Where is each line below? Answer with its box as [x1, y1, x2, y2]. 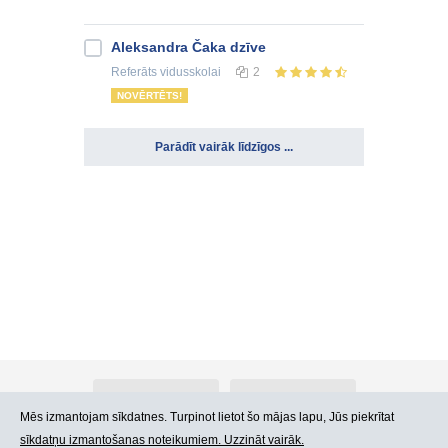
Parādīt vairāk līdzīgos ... [155, 140, 293, 155]
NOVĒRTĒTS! [117, 90, 182, 102]
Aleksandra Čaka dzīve [111, 39, 266, 56]
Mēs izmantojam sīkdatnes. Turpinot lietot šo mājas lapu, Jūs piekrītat [20, 410, 394, 424]
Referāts [111, 65, 157, 80]
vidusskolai [157, 65, 221, 80]
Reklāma [268, 392, 317, 406]
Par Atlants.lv [120, 392, 191, 406]
